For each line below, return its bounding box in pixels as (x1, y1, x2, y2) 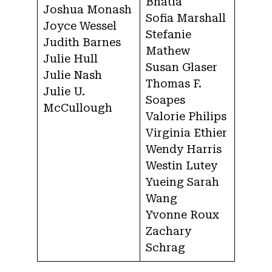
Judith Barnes (43, 36, 121, 49)
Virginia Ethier (146, 126, 227, 140)
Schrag (146, 241, 185, 254)
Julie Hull (43, 52, 98, 66)
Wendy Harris (146, 143, 222, 156)
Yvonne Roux (146, 208, 219, 222)
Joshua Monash (43, 3, 132, 16)
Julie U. (43, 85, 85, 98)
